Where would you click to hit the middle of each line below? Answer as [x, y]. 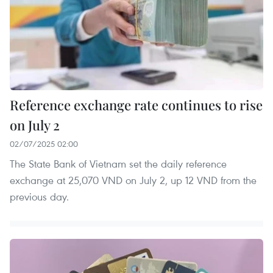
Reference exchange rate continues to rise [136, 105]
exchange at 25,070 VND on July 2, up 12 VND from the [133, 180]
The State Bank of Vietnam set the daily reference [118, 164]
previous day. [39, 197]
